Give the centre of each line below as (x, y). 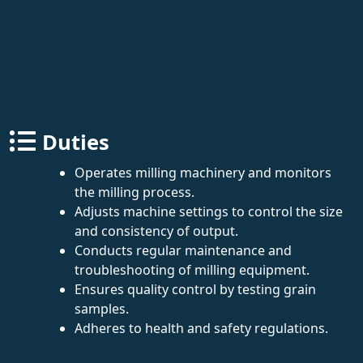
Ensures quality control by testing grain (195, 289)
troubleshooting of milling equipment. (192, 269)
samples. (102, 308)
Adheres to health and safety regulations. (201, 328)
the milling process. (135, 192)
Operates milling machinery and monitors (203, 172)
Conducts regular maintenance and (183, 250)
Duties (76, 142)
